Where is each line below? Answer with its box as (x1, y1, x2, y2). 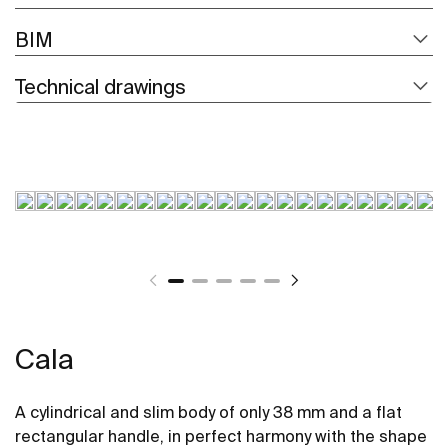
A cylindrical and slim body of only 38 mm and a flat (15, 402, 402, 421)
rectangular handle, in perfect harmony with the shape (15, 426, 427, 445)
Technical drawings (15, 74, 186, 98)
